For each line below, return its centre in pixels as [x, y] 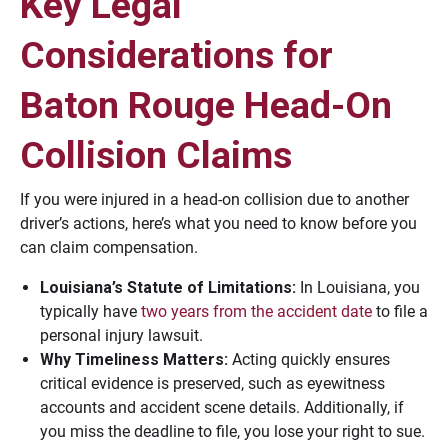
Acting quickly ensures [309, 359]
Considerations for [176, 55]
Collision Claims [156, 155]
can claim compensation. [109, 247]
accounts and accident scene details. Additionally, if [222, 407]
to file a [400, 311]
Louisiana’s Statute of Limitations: [168, 287]
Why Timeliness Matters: [134, 359]
